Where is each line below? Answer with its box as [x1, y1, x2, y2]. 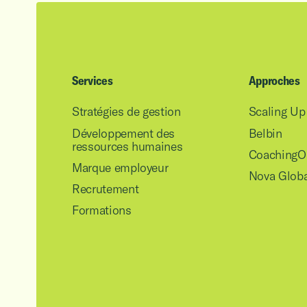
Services [72, 73, 113, 88]
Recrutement [72, 181, 139, 197]
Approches [248, 73, 300, 88]
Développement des [72, 125, 175, 141]
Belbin [248, 125, 282, 141]
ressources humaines [72, 138, 183, 154]
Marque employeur [72, 159, 169, 175]
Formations [72, 202, 132, 219]
